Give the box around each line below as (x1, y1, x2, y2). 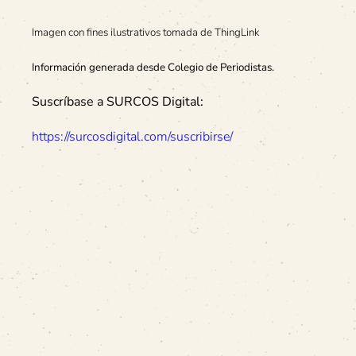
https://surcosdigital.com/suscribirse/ (32, 128, 233, 145)
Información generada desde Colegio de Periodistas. (32, 60, 274, 75)
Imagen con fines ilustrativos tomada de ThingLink (32, 25, 259, 40)
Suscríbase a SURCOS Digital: (32, 93, 203, 110)
